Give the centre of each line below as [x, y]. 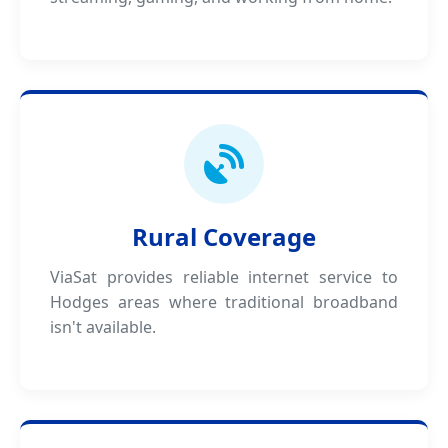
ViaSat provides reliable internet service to [224, 277]
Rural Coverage [224, 236]
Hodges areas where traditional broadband [224, 302]
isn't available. [103, 327]
